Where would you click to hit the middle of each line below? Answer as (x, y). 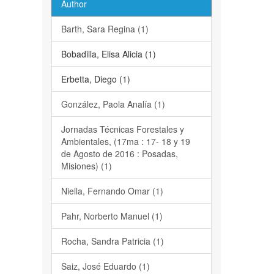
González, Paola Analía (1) (113, 104)
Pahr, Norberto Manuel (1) (112, 216)
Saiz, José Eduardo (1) (105, 266)
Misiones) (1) (86, 166)
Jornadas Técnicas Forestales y (122, 129)
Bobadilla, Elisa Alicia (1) (108, 54)
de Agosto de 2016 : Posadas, (119, 154)
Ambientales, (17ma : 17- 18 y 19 (125, 141)
